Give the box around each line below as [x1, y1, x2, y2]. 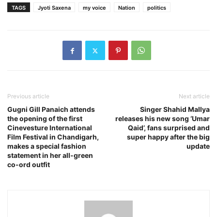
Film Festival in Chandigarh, [7, 133, 99, 141]
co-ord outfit [7, 160, 50, 169]
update [186, 142, 210, 151]
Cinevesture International [7, 124, 92, 132]
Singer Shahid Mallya [140, 105, 210, 114]
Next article [179, 93, 210, 100]
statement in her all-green [7, 151, 93, 160]
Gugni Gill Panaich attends [7, 105, 95, 114]
